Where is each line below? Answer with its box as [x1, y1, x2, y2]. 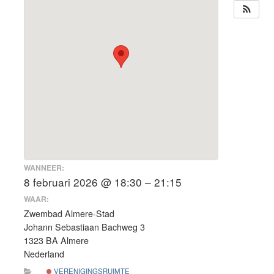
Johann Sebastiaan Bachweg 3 [24, 221, 145, 234]
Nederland [24, 248, 64, 261]
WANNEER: [24, 161, 64, 173]
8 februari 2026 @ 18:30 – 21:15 [24, 174, 182, 190]
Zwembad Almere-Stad [24, 207, 114, 220]
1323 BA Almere [24, 234, 89, 247]
